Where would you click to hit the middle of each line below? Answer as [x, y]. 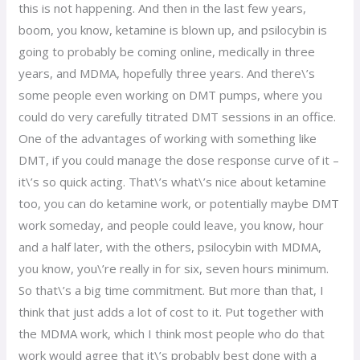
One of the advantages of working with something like [168, 138]
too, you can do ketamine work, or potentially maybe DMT [179, 203]
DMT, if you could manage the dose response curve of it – [179, 160]
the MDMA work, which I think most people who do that [172, 333]
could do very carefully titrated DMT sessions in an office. [178, 116]
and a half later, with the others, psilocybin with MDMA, [170, 246]
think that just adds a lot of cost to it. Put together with [172, 311]
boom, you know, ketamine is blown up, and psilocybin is [173, 29]
